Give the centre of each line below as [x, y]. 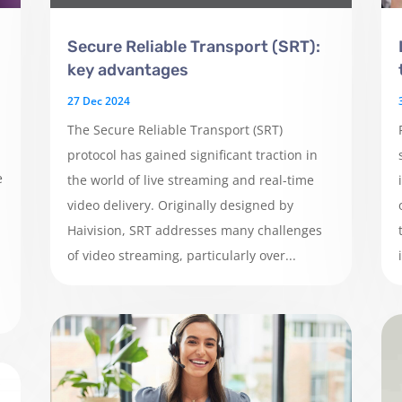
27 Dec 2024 [98, 100]
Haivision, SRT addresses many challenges [194, 230]
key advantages [127, 70]
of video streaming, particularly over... [181, 255]
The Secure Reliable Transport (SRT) [175, 129]
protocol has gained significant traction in [192, 154]
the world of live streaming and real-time [190, 179]
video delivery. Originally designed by [180, 205]
